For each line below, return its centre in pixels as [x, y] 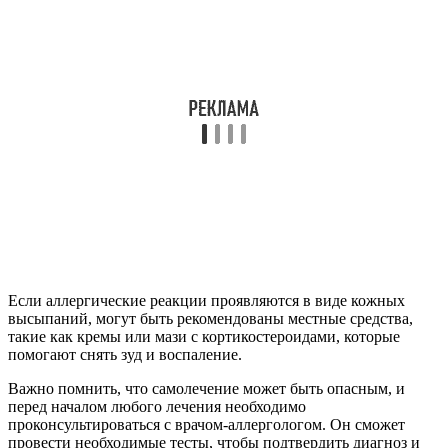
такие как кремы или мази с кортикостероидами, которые [204, 336]
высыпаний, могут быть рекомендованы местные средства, [210, 318]
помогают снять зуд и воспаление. [125, 354]
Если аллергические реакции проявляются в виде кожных [206, 300]
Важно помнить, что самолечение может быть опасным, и [206, 388]
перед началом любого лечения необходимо [157, 406]
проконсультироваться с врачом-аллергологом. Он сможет [206, 424]
